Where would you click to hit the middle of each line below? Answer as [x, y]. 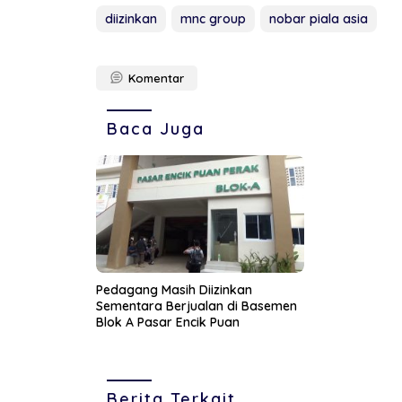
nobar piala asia [319, 19]
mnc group [213, 19]
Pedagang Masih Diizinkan [174, 289]
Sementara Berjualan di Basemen [197, 306]
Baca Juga [156, 129]
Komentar [156, 79]
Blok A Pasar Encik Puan [168, 322]
